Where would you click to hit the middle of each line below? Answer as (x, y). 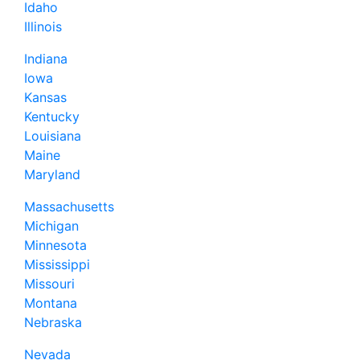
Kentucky (52, 117)
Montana (51, 303)
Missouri (49, 284)
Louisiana (53, 136)
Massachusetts (69, 207)
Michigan (51, 226)
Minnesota (55, 245)
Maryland (52, 174)
